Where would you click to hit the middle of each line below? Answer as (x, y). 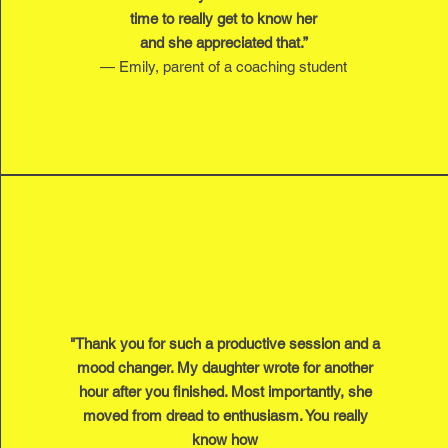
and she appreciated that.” (223, 42)
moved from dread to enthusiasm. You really (225, 415)
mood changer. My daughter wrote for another (225, 367)
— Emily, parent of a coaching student (224, 66)
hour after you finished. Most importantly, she (225, 391)
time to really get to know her (224, 18)
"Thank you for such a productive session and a (225, 343)
